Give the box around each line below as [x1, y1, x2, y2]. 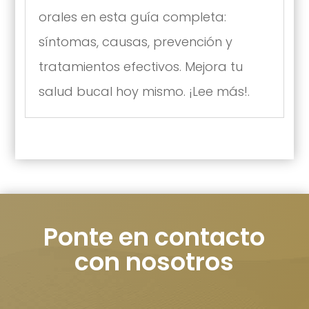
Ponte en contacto [43, 219, 266, 254]
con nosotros [74, 244, 235, 279]
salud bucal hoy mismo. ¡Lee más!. [38, 83, 250, 101]
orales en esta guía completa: [38, 8, 226, 26]
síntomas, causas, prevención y [38, 33, 232, 51]
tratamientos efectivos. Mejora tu [38, 58, 243, 76]
